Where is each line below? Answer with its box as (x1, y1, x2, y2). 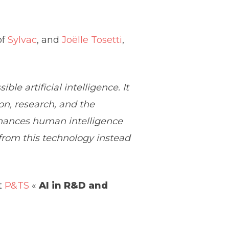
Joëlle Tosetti (62, 34, 123, 45)
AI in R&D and (39, 179, 108, 191)
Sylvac (8, 34, 37, 45)
